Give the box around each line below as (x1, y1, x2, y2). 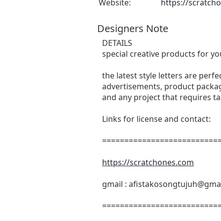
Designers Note (97, 21, 168, 35)
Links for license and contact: (102, 113, 211, 124)
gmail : (102, 178, 129, 189)
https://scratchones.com (102, 156, 194, 168)
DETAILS (102, 37, 132, 48)
